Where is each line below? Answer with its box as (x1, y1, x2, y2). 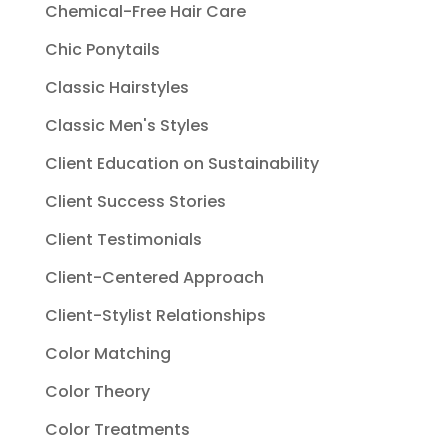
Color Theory (44, 380, 150, 404)
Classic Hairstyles (44, 76, 189, 100)
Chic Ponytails (44, 38, 160, 62)
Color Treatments (44, 418, 190, 442)
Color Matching (44, 342, 171, 366)
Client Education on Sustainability (44, 152, 319, 176)
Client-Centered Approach (44, 266, 264, 290)
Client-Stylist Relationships (44, 304, 266, 328)
